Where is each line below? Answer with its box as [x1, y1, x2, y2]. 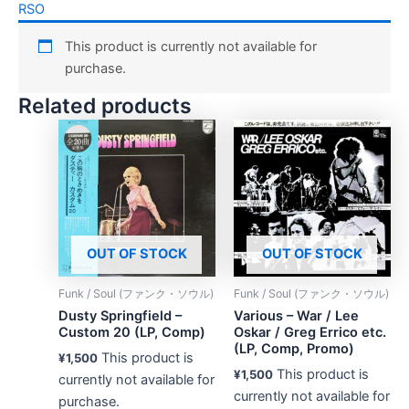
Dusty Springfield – [58, 307, 182, 324]
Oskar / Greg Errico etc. [233, 323, 386, 341]
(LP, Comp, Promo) [233, 340, 354, 357]
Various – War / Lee [233, 307, 359, 324]
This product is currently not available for [65, 38, 318, 56]
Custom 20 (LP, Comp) [58, 323, 205, 341]
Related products [18, 92, 192, 119]
